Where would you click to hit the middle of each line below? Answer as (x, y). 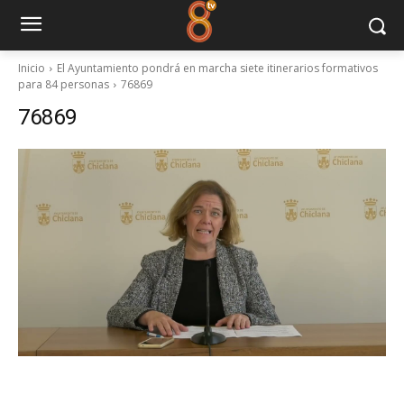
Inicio (32, 68)
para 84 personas (64, 84)
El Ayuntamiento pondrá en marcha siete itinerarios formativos (217, 68)
